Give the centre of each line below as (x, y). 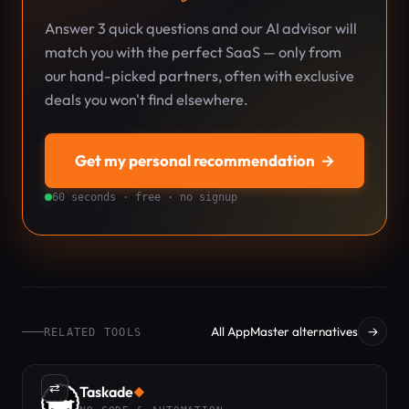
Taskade (106, 392)
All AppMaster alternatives (284, 331)
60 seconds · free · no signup (145, 197)
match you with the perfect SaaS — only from (193, 52)
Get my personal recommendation (194, 160)
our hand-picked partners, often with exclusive (199, 76)
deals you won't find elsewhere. (147, 100)
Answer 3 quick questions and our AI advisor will (201, 28)
